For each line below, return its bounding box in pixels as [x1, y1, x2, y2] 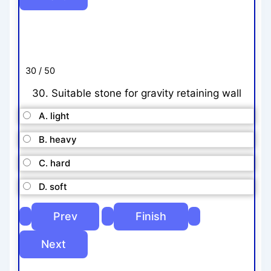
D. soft [39, 180, 68, 192]
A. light [39, 109, 70, 122]
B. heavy [39, 133, 77, 145]
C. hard [39, 157, 71, 169]
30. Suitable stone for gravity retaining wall [32, 87, 241, 99]
